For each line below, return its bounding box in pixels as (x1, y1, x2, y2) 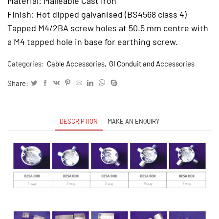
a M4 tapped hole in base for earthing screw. (7, 36, 178, 47)
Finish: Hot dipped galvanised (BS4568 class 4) (7, 8, 187, 20)
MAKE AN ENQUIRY (108, 117, 159, 125)
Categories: (7, 59, 45, 68)
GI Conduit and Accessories (109, 59, 195, 68)
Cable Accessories (47, 59, 105, 68)
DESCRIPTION (60, 117, 98, 125)
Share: (7, 78, 28, 88)
